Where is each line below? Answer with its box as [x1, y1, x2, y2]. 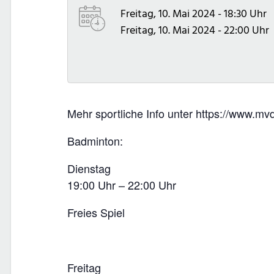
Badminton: [67, 133, 123, 149]
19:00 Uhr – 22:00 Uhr [67, 177, 176, 193]
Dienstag [67, 160, 111, 176]
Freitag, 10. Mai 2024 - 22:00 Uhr [120, 23, 269, 38]
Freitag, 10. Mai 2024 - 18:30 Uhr [120, 6, 267, 21]
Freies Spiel [67, 204, 125, 220]
